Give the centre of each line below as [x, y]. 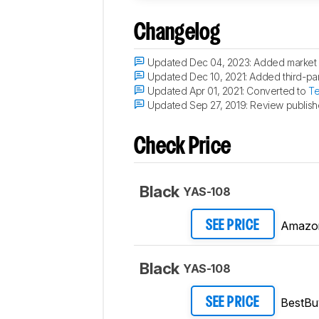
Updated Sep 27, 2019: [198, 105]
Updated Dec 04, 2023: [199, 63]
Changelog [177, 33]
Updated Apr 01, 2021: [196, 91]
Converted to [278, 91]
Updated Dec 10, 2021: [197, 77]
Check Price [183, 147]
